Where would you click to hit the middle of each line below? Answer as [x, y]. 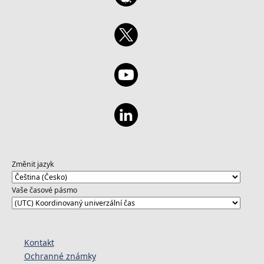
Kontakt [39, 243]
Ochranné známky [60, 256]
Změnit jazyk [33, 164]
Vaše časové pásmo [44, 190]
